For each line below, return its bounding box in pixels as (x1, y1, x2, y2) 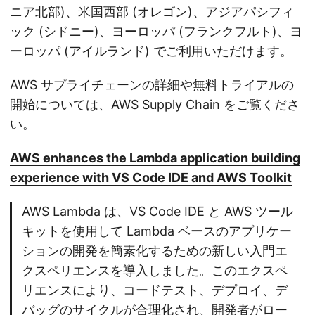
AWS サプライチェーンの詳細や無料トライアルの (10, 77, 294, 93)
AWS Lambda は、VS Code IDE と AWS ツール (22, 204, 293, 219)
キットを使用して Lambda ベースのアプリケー (22, 224, 292, 239)
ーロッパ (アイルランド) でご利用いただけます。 (10, 44, 292, 59)
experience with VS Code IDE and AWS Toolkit (10, 170, 292, 186)
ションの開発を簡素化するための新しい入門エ (22, 243, 288, 259)
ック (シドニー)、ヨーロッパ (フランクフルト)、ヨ (10, 24, 302, 39)
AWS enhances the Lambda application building (10, 150, 300, 166)
